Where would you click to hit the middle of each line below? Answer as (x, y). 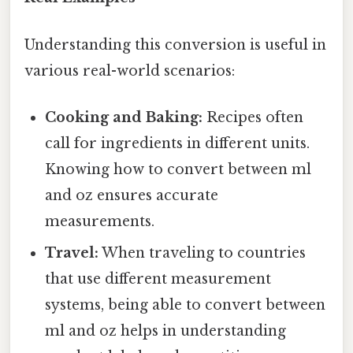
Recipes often (253, 117)
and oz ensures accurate (132, 195)
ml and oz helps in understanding (166, 331)
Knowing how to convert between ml (178, 169)
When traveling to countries (203, 253)
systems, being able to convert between (186, 305)
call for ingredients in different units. (178, 143)
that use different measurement (158, 279)
